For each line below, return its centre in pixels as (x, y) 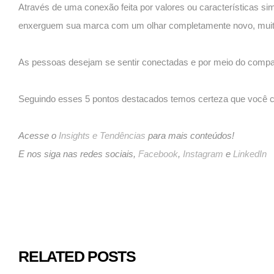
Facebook (158, 154)
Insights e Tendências (102, 136)
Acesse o (39, 136)
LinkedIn (250, 154)
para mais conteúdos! (190, 136)
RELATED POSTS (77, 257)
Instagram (203, 154)
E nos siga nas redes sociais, (78, 154)
